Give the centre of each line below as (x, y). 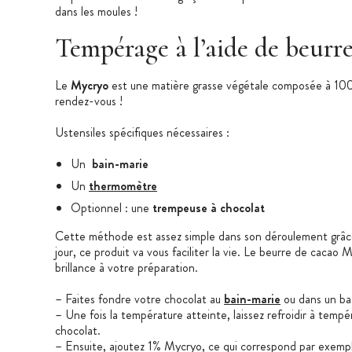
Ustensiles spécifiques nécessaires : (142, 132)
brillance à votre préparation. (126, 267)
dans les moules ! (96, 11)
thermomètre (123, 185)
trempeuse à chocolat (209, 207)
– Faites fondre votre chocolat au (139, 299)
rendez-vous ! (89, 101)
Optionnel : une (112, 207)
